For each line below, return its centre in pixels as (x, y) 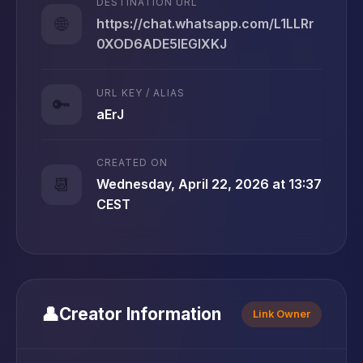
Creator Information (140, 314)
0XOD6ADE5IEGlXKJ (162, 44)
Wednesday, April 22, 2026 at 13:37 (209, 184)
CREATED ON (132, 162)
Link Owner (282, 314)
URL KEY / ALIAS (141, 92)
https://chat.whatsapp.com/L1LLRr (205, 23)
